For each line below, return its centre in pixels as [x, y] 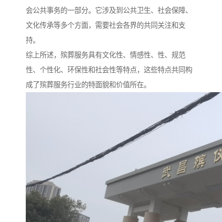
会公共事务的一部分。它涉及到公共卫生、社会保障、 [109, 10]
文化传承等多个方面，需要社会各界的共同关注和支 [106, 25]
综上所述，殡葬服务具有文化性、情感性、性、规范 [106, 55]
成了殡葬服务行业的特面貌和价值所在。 [88, 84]
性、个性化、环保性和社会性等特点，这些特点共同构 [109, 70]
